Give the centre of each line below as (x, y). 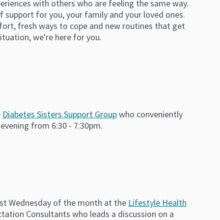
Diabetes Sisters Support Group (60, 114)
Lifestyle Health (157, 202)
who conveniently (150, 114)
